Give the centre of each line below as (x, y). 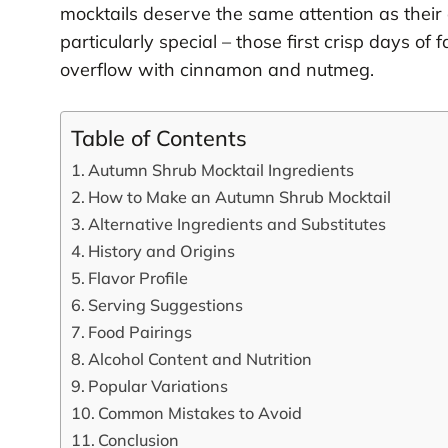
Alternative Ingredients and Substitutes (237, 223)
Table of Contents (158, 137)
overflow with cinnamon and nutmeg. (216, 69)
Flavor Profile (138, 277)
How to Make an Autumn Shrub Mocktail (240, 196)
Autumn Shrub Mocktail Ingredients (221, 169)
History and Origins (162, 250)
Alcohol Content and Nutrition (200, 358)
